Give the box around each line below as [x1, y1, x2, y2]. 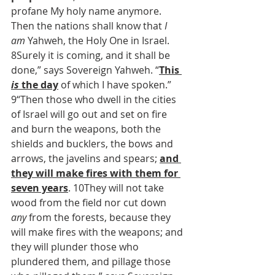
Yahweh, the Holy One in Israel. [25, 34, 172, 47]
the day [19, 78, 58, 91]
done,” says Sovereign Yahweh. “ [11, 63, 159, 77]
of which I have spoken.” [58, 78, 171, 91]
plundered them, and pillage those [11, 255, 173, 268]
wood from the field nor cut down [11, 196, 169, 209]
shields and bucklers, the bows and [11, 137, 176, 150]
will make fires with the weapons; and [11, 225, 185, 239]
